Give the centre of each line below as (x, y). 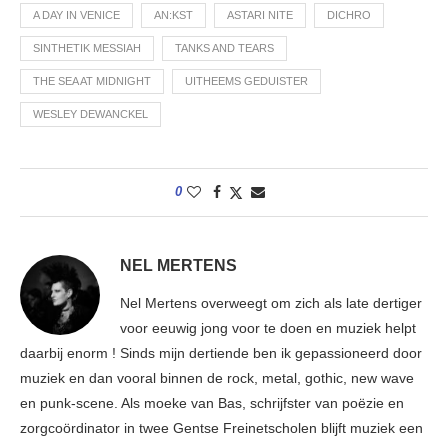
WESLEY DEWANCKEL (90, 113)
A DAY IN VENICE (76, 14)
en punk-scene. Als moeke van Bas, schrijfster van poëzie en (212, 402)
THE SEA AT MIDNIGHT (92, 80)
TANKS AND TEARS (224, 47)
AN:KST (173, 14)
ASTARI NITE (260, 14)
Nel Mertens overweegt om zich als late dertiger (271, 302)
